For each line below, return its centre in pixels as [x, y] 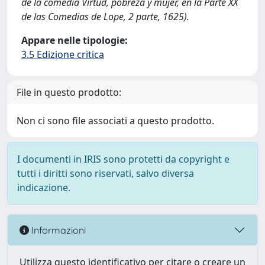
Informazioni [57, 230]
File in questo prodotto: [69, 92]
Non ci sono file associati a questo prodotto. [115, 121]
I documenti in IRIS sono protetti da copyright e [123, 159]
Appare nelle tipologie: [75, 40]
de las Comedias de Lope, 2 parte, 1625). [105, 17]
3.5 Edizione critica [63, 54]
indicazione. [44, 188]
